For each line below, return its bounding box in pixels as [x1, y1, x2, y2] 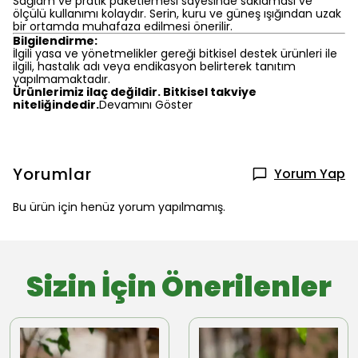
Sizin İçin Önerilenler [26, 267, 332, 306]
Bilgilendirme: [13, 33, 97, 49]
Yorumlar [13, 163, 92, 185]
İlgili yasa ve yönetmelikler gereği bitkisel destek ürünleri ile [13, 46, 337, 62]
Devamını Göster [99, 97, 193, 113]
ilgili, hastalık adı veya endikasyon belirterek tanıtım [13, 58, 296, 74]
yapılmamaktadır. [13, 71, 110, 87]
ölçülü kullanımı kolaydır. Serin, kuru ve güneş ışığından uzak [13, 6, 341, 22]
